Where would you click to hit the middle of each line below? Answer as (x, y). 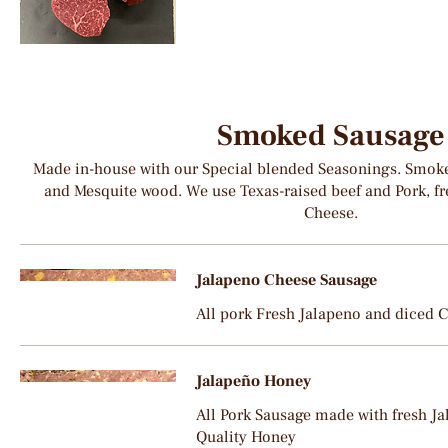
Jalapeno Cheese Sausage (286, 279)
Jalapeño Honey (253, 380)
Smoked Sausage (331, 135)
